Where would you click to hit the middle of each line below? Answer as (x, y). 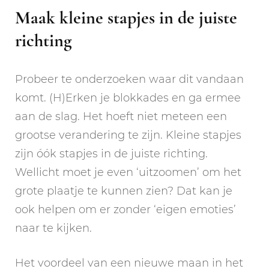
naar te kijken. (53, 228)
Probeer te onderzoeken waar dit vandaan (129, 79)
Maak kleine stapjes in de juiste (126, 17)
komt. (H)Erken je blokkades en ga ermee (128, 98)
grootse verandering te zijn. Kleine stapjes (128, 135)
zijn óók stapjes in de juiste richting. (111, 153)
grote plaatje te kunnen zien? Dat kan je (124, 191)
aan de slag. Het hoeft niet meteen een (121, 116)
